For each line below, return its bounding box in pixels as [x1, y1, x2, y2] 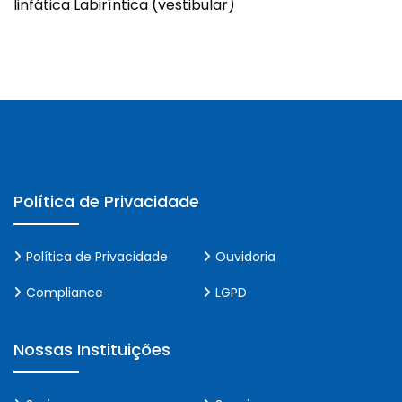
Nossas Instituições [13, 338, 170, 361]
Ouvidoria [215, 248, 275, 266]
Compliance [26, 284, 103, 301]
